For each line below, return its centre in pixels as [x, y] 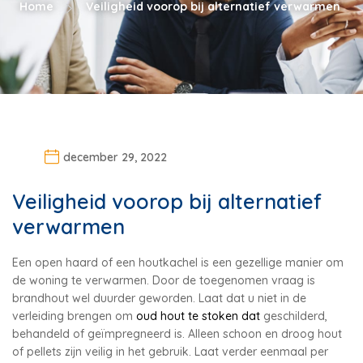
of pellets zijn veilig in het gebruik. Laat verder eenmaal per [170, 351]
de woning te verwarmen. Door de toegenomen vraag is [164, 280]
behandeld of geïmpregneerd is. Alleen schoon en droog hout [177, 333]
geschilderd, [295, 316]
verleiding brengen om [73, 316]
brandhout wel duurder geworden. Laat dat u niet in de [159, 298]
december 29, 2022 [115, 157]
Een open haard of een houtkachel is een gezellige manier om [178, 262]
